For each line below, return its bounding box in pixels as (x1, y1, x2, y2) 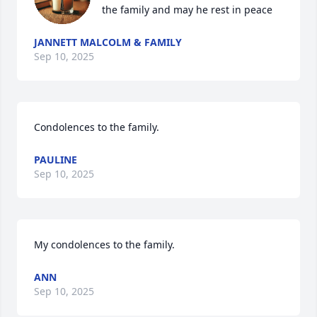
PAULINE (34, 153, 77, 167)
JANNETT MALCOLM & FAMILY (34, 35, 182, 50)
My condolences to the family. (34, 238, 175, 252)
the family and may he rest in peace (102, 3, 272, 17)
